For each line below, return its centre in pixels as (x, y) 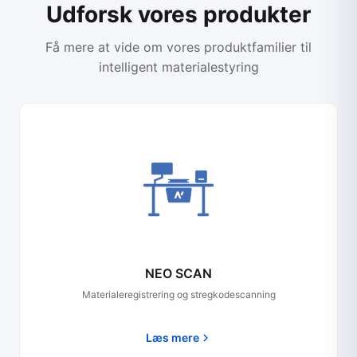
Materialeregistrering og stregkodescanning (178, 294)
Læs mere (172, 337)
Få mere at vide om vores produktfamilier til (178, 47)
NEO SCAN (178, 273)
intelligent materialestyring (178, 67)
